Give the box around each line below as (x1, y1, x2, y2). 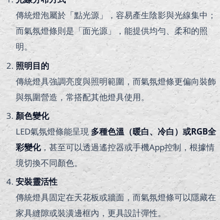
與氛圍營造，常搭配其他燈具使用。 (16, 91, 149, 103)
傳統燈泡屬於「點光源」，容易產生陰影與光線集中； (16, 9, 216, 21)
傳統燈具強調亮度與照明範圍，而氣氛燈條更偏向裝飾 (16, 75, 216, 87)
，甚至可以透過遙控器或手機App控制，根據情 (41, 141, 215, 153)
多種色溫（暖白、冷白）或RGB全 (91, 125, 216, 137)
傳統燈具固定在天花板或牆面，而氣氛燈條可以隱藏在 (16, 192, 216, 203)
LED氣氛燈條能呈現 (16, 125, 91, 137)
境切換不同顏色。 (16, 157, 82, 168)
